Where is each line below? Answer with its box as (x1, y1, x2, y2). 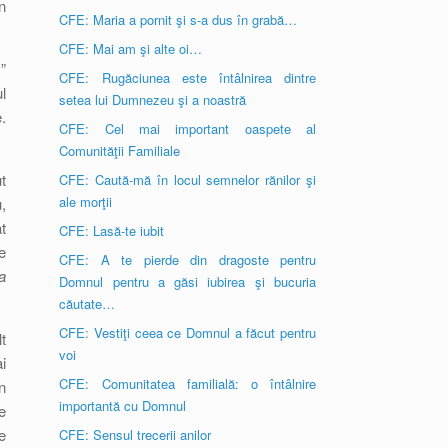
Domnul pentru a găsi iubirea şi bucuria (59, 272, 316, 291)
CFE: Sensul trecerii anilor (59, 425, 212, 444)
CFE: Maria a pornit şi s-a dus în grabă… (59, 10, 298, 29)
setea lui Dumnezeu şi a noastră (59, 90, 247, 109)
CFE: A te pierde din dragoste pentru (59, 250, 316, 269)
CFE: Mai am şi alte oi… (59, 39, 203, 58)
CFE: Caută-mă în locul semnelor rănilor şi (59, 170, 316, 189)
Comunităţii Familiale (59, 141, 181, 160)
